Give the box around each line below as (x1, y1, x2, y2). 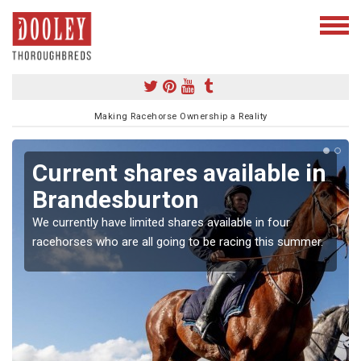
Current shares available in (32, 158, 326, 187)
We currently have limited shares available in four (32, 214, 290, 230)
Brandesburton (32, 185, 199, 214)
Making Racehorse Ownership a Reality (93, 110, 268, 122)
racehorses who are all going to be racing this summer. (32, 234, 323, 249)
